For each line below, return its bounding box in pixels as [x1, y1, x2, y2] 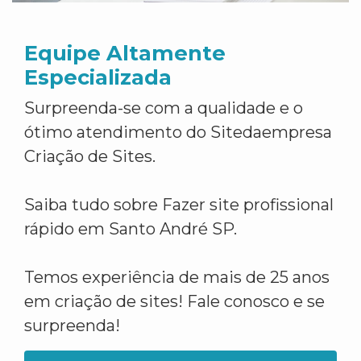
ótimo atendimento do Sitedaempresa [24, 122, 332, 142]
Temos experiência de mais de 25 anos [24, 268, 330, 287]
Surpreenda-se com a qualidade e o [24, 98, 303, 118]
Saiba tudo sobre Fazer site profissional [24, 195, 334, 214]
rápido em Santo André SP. [24, 219, 237, 239]
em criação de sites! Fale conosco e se [24, 292, 325, 311]
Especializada [24, 64, 172, 89]
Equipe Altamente [24, 40, 226, 65]
